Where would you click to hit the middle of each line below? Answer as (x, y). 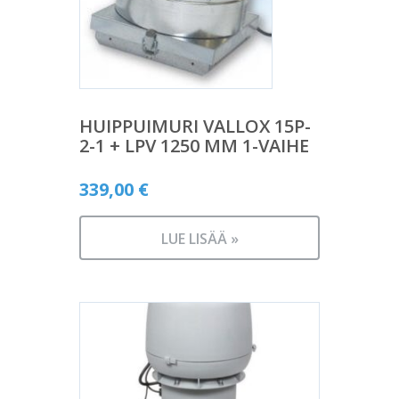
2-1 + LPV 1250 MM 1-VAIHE (194, 146)
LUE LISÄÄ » (199, 239)
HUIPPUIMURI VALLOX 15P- (195, 126)
